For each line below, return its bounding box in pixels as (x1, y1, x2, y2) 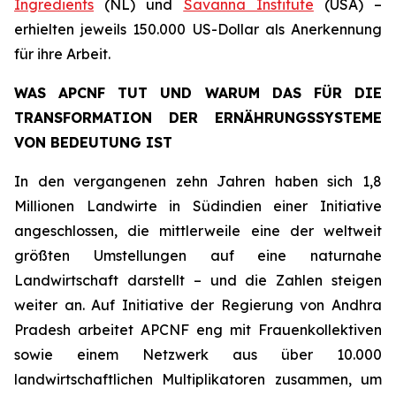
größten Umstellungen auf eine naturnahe (14, 247, 382, 264)
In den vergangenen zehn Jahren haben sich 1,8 (14, 172, 382, 190)
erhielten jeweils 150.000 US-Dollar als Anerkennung (14, 20, 382, 38)
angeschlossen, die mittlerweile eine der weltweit (14, 222, 382, 240)
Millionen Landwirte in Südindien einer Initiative (14, 197, 382, 215)
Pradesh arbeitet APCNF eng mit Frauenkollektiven (14, 321, 382, 339)
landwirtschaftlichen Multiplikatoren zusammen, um (14, 370, 382, 388)
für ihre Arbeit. (14, 45, 110, 63)
